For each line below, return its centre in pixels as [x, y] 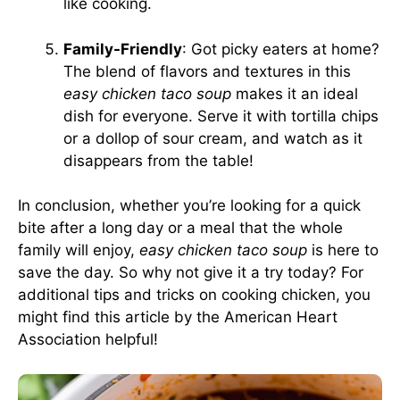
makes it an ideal [295, 93]
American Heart [281, 317]
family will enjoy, [79, 250]
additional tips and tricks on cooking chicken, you [194, 295]
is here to [343, 250]
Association [59, 339]
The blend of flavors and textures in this [207, 71]
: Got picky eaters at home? [281, 49]
